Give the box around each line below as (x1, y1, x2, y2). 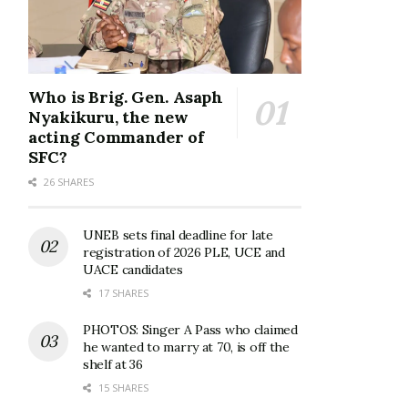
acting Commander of (28, 127, 204, 148)
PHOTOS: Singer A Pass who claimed (83, 321, 298, 339)
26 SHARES (41, 175, 94, 189)
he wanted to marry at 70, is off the (83, 339, 290, 356)
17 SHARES (96, 286, 148, 301)
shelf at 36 (83, 356, 143, 373)
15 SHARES (96, 381, 148, 395)
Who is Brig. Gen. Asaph (28, 87, 223, 108)
